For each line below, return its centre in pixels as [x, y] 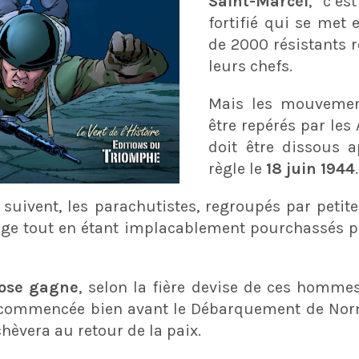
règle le [238, 169]
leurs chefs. [251, 66]
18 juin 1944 [311, 169]
